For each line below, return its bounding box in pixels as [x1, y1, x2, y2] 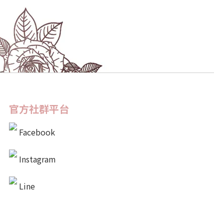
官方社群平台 [9, 101, 69, 116]
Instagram [19, 153, 56, 165]
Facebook [19, 126, 55, 138]
